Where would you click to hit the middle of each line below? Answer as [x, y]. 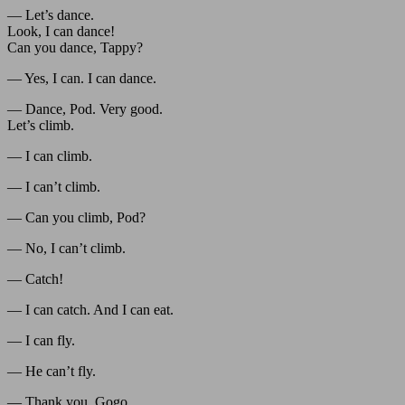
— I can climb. [50, 155]
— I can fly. [41, 340]
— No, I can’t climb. [66, 248]
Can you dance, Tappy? [75, 47]
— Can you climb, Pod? [76, 217]
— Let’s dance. [51, 14]
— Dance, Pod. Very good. [85, 108]
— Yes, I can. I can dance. [82, 78]
